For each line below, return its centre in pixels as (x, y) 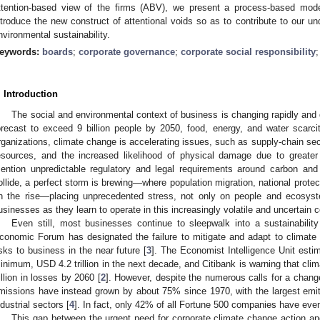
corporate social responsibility (248, 51)
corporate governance (127, 51)
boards (57, 51)
